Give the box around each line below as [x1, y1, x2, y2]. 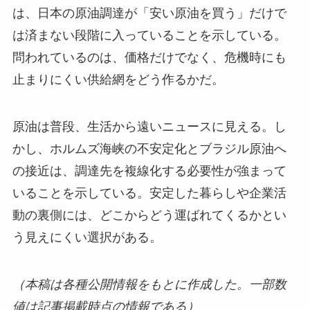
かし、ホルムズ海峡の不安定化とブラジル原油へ [12, 141, 286, 156]
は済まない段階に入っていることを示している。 [12, 28, 286, 43]
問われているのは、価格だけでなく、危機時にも [12, 51, 286, 65]
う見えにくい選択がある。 [12, 230, 162, 244]
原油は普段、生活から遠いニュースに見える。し [12, 119, 286, 134]
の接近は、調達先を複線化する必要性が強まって [12, 163, 286, 178]
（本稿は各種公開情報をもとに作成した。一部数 [12, 277, 286, 291]
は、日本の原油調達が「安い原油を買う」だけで [12, 6, 286, 21]
